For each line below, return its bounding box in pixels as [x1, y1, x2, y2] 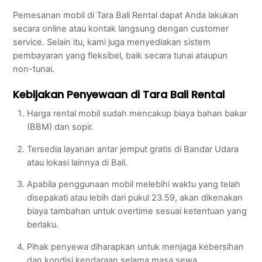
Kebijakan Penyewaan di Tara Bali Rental [13, 87, 225, 102]
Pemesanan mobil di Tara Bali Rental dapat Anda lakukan [13, 10, 239, 21]
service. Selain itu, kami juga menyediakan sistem [13, 37, 211, 48]
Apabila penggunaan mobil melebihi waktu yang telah [26, 179, 240, 190]
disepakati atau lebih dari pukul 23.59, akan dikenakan [26, 192, 243, 204]
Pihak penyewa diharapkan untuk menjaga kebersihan [26, 241, 244, 252]
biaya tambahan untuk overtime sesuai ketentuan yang [26, 206, 247, 217]
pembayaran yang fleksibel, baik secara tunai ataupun [13, 50, 228, 61]
